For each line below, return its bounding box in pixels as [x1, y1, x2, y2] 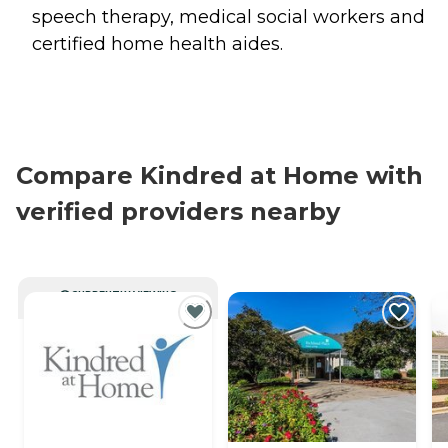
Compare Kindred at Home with [16, 160, 423, 190]
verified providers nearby [16, 196, 340, 226]
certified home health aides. [32, 32, 283, 55]
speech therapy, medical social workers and [32, 5, 425, 28]
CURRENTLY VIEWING [71, 288, 177, 300]
